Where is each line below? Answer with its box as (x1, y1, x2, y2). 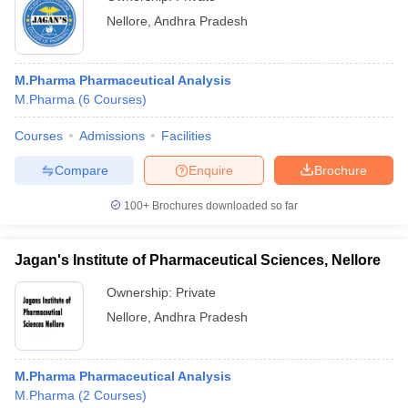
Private (176, 285, 216, 300)
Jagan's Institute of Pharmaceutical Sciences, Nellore (15, 252, 381, 268)
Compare (54, 162, 108, 178)
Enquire (189, 162, 233, 178)
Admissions (79, 128, 145, 143)
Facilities (161, 128, 211, 143)
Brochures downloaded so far (149, 199, 298, 212)
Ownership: (107, 285, 176, 300)
